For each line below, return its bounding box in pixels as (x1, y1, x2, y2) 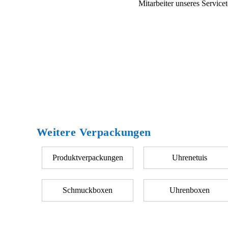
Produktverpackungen (52, 153, 123, 162)
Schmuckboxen (63, 186, 112, 194)
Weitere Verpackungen (37, 126, 151, 138)
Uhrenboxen (169, 186, 210, 194)
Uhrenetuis (172, 153, 207, 162)
